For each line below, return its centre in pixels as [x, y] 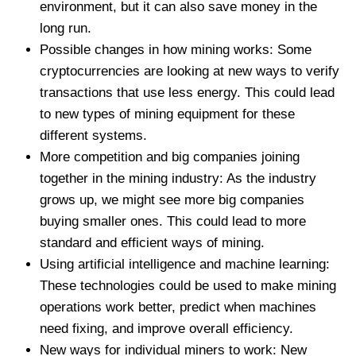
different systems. [93, 135]
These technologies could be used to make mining [188, 285]
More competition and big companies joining [170, 157]
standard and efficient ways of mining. [152, 242]
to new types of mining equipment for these [167, 114]
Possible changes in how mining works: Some [176, 49]
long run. [66, 28]
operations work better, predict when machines [178, 307]
